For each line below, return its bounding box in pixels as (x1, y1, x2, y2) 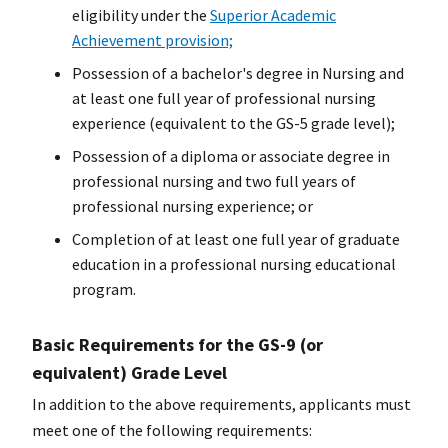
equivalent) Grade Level (32, 361, 227, 385)
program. (72, 278, 136, 299)
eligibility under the (72, 4, 210, 25)
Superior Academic (210, 4, 336, 25)
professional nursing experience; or (72, 195, 313, 216)
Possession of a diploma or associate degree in (72, 145, 390, 166)
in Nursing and (303, 62, 404, 83)
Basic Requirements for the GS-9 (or (32, 333, 323, 357)
